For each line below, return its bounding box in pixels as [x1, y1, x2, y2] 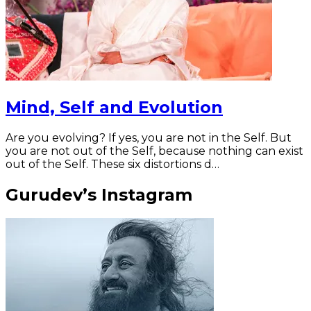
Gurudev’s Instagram [6, 184, 192, 205]
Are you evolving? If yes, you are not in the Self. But [6, 131, 292, 144]
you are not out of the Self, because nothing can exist [6, 144, 303, 158]
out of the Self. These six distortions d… [6, 157, 219, 171]
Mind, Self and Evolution [6, 96, 223, 117]
